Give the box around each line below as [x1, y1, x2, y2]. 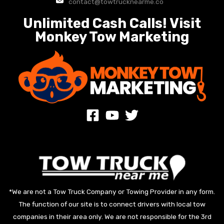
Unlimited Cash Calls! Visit [23, 15, 201, 31]
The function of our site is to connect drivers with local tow [18, 200, 205, 208]
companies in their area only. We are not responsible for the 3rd [12, 212, 211, 220]
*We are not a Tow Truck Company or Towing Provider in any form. [9, 187, 215, 195]
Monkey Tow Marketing [35, 28, 189, 45]
